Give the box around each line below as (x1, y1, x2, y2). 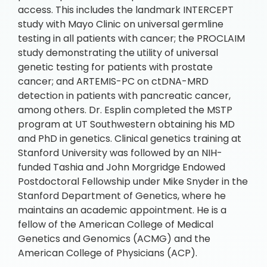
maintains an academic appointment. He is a (18, 203, 226, 217)
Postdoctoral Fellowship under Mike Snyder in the (18, 175, 248, 188)
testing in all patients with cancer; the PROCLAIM (18, 32, 245, 45)
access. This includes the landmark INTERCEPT (18, 3, 234, 17)
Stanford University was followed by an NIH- (18, 146, 222, 160)
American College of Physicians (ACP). (18, 246, 197, 260)
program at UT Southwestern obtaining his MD (18, 117, 235, 131)
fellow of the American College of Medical (18, 218, 213, 231)
